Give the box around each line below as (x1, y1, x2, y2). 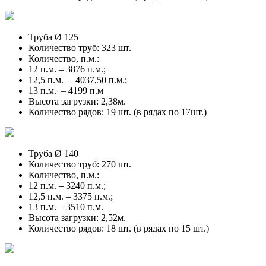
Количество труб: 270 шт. (28, 159, 131, 169)
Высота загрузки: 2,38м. (28, 96, 126, 106)
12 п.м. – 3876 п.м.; (28, 64, 106, 74)
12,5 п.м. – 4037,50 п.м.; (28, 74, 127, 85)
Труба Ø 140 (28, 148, 78, 159)
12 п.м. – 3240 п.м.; (28, 180, 106, 191)
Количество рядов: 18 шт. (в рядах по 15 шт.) (28, 223, 209, 233)
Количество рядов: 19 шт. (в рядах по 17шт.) (28, 106, 207, 117)
